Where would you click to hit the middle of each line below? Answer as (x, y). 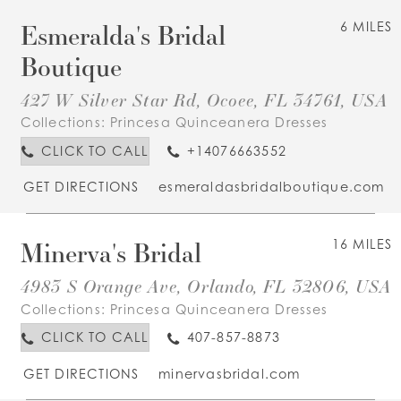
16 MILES (362, 244)
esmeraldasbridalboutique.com (272, 187)
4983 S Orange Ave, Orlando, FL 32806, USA (206, 286)
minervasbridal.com (230, 373)
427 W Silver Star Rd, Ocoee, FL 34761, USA (204, 100)
